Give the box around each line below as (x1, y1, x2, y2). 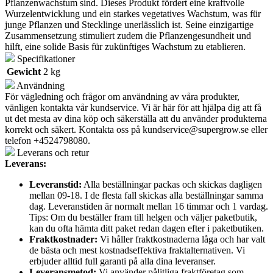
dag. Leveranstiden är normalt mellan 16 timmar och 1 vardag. (29, 200, 268, 211)
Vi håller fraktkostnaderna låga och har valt (97, 233, 265, 244)
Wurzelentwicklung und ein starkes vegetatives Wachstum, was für (5, 8, 261, 19)
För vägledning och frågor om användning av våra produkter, (5, 91, 239, 102)
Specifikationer (15, 53, 75, 64)
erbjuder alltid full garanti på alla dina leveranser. (29, 255, 216, 266)
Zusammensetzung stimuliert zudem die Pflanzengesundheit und (5, 30, 251, 41)
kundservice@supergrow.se (143, 124, 249, 135)
